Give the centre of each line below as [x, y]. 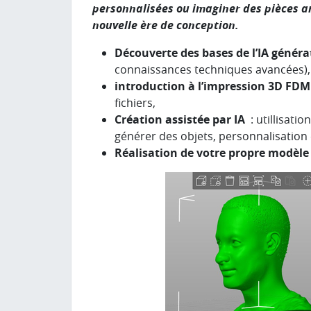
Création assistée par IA [181, 119]
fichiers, [135, 103]
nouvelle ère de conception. [166, 25]
